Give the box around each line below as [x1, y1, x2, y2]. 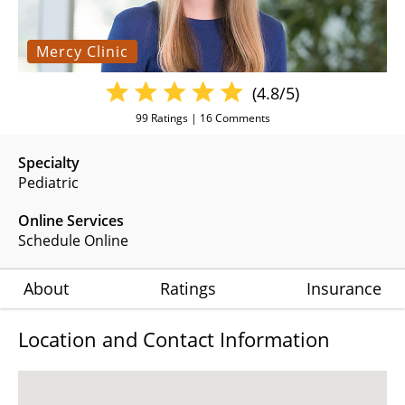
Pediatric [18, 172, 79, 193]
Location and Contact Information [18, 325, 330, 353]
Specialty [18, 152, 80, 173]
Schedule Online [18, 230, 128, 250]
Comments [212, 109, 270, 126]
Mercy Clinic [36, 41, 128, 61]
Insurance [306, 277, 381, 299]
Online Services [18, 210, 124, 231]
